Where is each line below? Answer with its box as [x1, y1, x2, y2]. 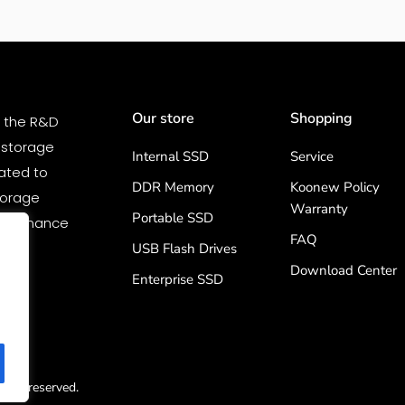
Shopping [290, 108, 353, 128]
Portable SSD [131, 208, 213, 227]
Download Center [290, 260, 398, 279]
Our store [131, 108, 194, 128]
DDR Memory [131, 177, 214, 196]
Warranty [290, 199, 349, 218]
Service [290, 146, 334, 165]
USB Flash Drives [131, 239, 237, 258]
